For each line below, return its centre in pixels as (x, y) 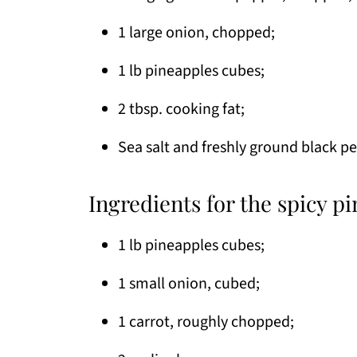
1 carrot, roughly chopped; (206, 322)
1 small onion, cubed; (189, 283)
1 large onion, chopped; (196, 32)
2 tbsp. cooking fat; (181, 109)
